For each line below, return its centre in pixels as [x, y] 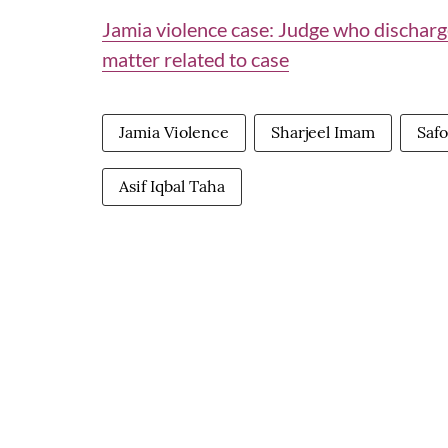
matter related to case [195, 59]
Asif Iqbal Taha [172, 186]
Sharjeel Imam [323, 132]
